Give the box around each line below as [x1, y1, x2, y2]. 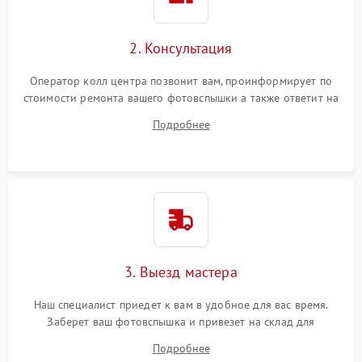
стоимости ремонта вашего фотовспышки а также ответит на [23, 90, 339, 105]
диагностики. [147, 330, 215, 346]
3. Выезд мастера [124, 262, 238, 281]
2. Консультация [129, 38, 233, 57]
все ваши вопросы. [133, 107, 229, 122]
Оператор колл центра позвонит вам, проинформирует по [30, 73, 332, 88]
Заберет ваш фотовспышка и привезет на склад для [47, 314, 315, 329]
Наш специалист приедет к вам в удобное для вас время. [33, 297, 329, 312]
